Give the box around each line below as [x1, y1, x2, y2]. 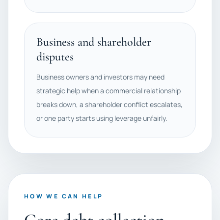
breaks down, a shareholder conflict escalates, [36, 100, 183, 109]
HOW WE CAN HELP [24, 192, 104, 200]
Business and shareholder [36, 35, 151, 49]
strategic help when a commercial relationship [36, 86, 181, 95]
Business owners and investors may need [36, 72, 165, 82]
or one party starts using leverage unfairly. [36, 113, 167, 123]
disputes [36, 50, 74, 64]
